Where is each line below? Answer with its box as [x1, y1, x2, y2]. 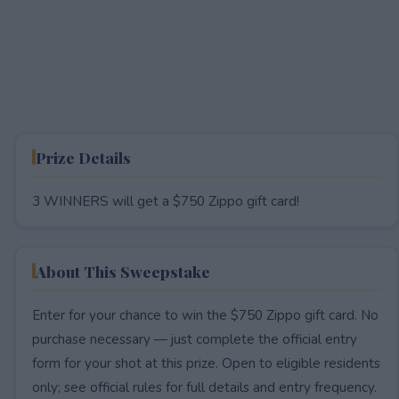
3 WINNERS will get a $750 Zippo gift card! [31, 191, 299, 210]
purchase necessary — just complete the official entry [31, 330, 357, 348]
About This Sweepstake [35, 260, 210, 281]
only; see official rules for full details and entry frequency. [31, 378, 377, 396]
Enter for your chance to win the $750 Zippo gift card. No [31, 305, 379, 324]
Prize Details [35, 146, 131, 167]
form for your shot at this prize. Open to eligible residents [31, 354, 380, 372]
